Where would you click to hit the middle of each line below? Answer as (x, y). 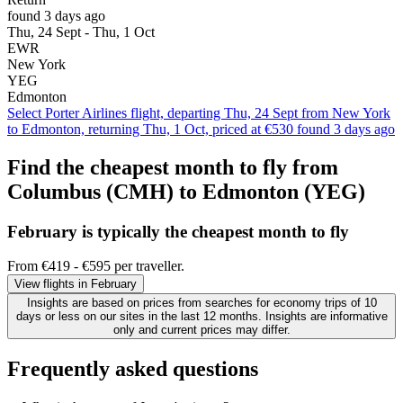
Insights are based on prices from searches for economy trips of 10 (201, 303)
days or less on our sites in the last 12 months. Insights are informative (201, 317)
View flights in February (76, 284)
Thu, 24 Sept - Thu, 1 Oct (81, 31)
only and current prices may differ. (201, 330)
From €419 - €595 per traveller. (96, 266)
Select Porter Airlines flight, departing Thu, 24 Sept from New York (199, 112)
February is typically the (99, 231)
